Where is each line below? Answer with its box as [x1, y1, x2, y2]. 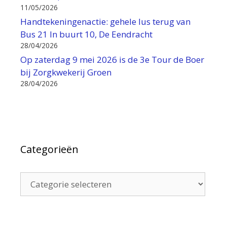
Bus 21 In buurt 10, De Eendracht [20, 28, 153, 40]
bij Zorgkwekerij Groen [20, 66, 111, 78]
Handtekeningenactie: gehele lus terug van [20, 15, 191, 27]
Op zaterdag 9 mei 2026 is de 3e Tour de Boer [20, 53, 204, 65]
